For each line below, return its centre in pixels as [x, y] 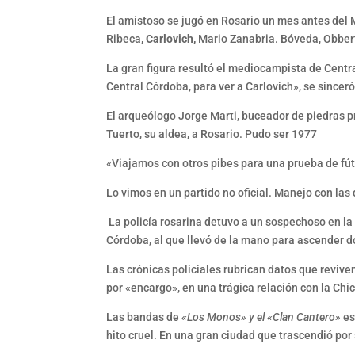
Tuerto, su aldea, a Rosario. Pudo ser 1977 [212, 134]
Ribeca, [126, 39]
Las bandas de [144, 317]
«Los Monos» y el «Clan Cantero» [261, 317]
